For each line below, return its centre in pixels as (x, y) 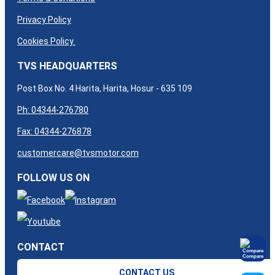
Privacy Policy (44, 19)
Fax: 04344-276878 (54, 132)
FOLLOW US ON (53, 178)
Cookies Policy (46, 41)
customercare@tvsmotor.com (78, 153)
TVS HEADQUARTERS (67, 66)
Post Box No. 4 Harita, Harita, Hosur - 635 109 (105, 89)
